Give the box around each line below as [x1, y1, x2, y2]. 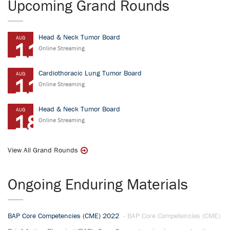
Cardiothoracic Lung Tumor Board [39, 68, 142, 78]
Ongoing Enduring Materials [8, 174, 188, 194]
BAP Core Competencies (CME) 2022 [8, 210, 121, 220]
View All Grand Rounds [8, 145, 78, 155]
